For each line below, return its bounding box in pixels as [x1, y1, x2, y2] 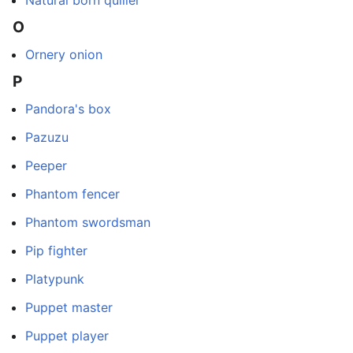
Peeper [25, 158, 67, 173]
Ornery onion [25, 46, 102, 62]
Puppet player [25, 328, 109, 344]
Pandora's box [25, 101, 111, 117]
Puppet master [25, 299, 113, 315]
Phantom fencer [25, 186, 120, 202]
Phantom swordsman [25, 214, 150, 230]
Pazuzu [25, 129, 69, 145]
